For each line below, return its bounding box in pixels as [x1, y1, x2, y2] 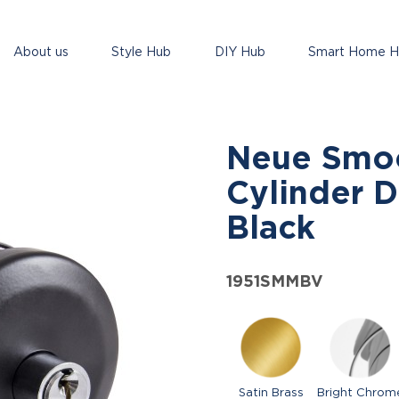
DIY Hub [214, 45, 265, 59]
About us [13, 45, 69, 59]
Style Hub [111, 45, 172, 59]
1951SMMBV [226, 273, 323, 290]
